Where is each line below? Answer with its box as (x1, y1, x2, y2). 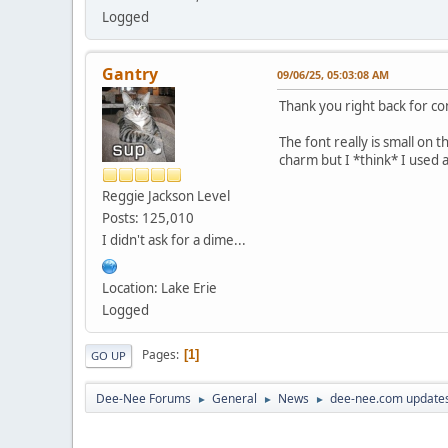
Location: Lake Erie (102, 278, 217, 297)
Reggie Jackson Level (102, 186, 230, 205)
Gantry (102, 62, 158, 85)
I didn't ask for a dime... (102, 230, 246, 249)
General (212, 389, 257, 407)
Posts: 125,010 (102, 208, 194, 227)
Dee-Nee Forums (96, 389, 191, 407)
